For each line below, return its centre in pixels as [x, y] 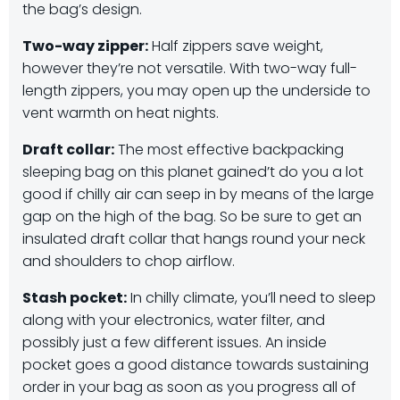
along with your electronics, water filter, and [174, 320]
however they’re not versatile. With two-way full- [190, 68]
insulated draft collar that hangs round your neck [194, 239]
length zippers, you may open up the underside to [196, 91]
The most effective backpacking [229, 150]
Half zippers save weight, [236, 46]
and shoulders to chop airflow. [129, 261]
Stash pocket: [75, 298]
